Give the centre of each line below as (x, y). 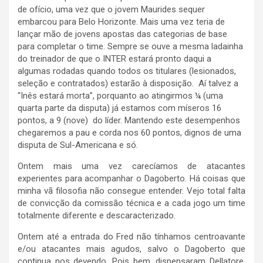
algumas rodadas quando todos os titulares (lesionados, (127, 71)
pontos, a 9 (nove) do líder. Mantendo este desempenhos (129, 121)
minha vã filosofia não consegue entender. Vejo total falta (131, 191)
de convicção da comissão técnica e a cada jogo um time (131, 203)
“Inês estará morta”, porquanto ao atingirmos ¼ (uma (120, 96)
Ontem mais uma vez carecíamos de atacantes (131, 166)
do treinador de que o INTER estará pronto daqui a (114, 59)
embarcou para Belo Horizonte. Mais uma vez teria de (121, 22)
